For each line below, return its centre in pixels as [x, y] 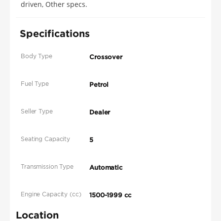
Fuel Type [35, 84]
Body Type [37, 56]
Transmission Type [47, 167]
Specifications [55, 33]
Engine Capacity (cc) [51, 194]
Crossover [106, 57]
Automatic [106, 168]
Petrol [99, 85]
